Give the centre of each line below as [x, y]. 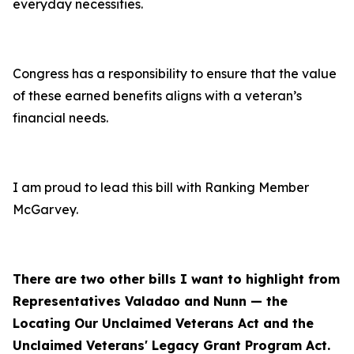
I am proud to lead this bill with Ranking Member [161, 187]
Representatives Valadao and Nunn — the [150, 301]
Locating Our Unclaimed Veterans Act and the [163, 323]
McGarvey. [45, 209]
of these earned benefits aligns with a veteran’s [157, 96]
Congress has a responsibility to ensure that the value [175, 73]
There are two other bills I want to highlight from [176, 279]
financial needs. [60, 118]
